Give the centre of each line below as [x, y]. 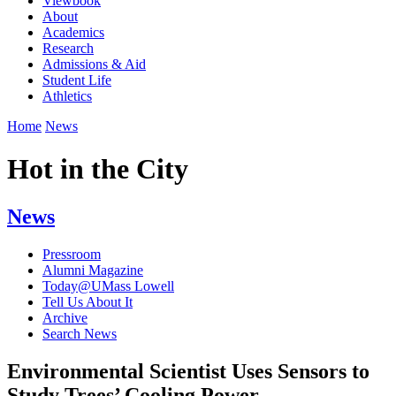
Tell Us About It [88, 301]
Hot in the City [98, 169]
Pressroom [72, 254]
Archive [65, 317]
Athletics [67, 95]
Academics [73, 32]
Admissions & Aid [94, 64]
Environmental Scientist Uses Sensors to [188, 371]
